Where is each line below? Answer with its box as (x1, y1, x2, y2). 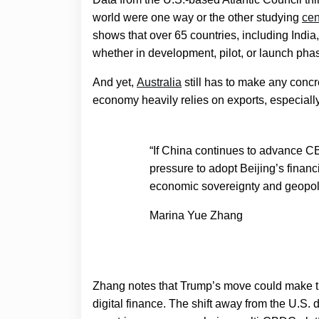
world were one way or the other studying (93, 11, 302, 23)
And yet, (93, 75, 137, 88)
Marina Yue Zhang (150, 209, 243, 221)
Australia (137, 75, 182, 88)
